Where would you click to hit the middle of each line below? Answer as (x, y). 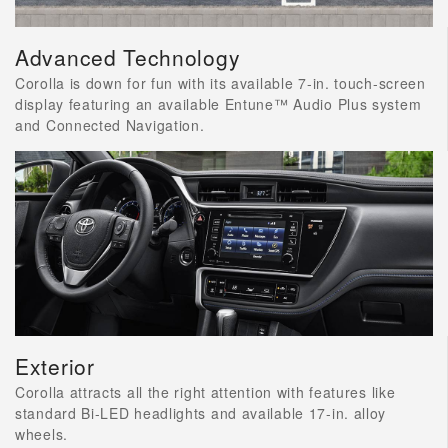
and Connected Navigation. (110, 124)
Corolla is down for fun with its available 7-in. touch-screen (220, 82)
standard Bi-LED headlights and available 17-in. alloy (201, 413)
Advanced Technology (128, 56)
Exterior (55, 366)
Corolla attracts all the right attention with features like (205, 392)
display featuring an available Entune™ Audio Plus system (218, 103)
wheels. (41, 434)
